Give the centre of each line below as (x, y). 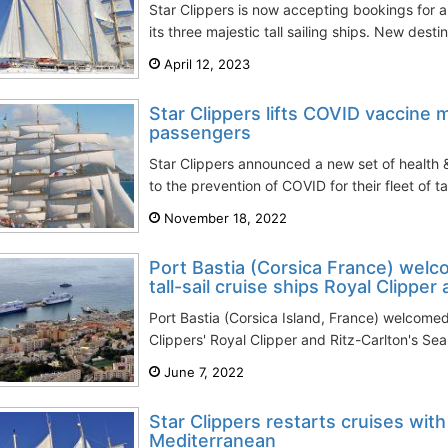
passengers (200, 132)
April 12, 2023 (205, 64)
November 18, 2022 (223, 218)
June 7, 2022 (202, 372)
